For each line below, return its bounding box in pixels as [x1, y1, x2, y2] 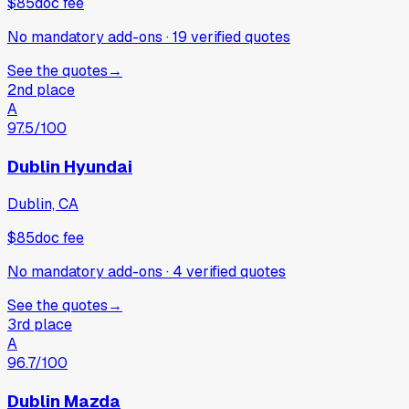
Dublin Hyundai [7, 154, 132, 178]
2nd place [7, 80, 75, 100]
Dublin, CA [7, 194, 79, 215]
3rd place [7, 315, 72, 335]
